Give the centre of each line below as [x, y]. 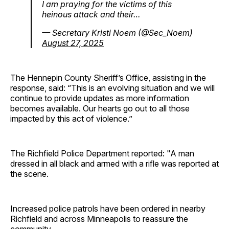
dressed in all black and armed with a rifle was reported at [114, 163]
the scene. [29, 174]
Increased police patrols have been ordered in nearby [108, 208]
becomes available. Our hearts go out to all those [100, 108]
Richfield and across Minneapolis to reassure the [99, 219]
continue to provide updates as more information [100, 98]
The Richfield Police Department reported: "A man [102, 153]
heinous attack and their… [91, 14]
